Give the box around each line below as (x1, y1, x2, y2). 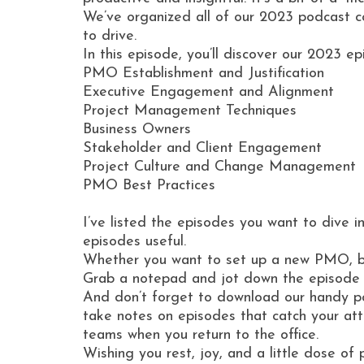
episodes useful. (83, 234, 186, 250)
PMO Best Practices (83, 178, 215, 194)
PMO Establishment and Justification (83, 66, 324, 82)
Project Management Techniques (83, 103, 297, 119)
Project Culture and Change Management (83, 159, 356, 175)
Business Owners (83, 122, 191, 138)
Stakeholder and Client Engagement (83, 141, 322, 157)
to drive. (83, 28, 136, 45)
